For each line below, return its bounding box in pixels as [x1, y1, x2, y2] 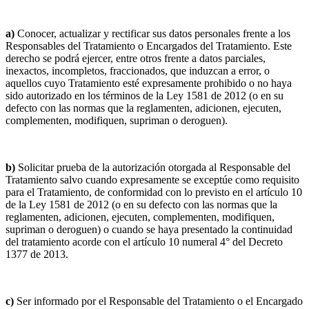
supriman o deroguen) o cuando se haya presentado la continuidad [6, 223, 292, 235]
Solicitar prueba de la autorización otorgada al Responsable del [15, 161, 290, 173]
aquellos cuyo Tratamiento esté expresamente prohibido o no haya [6, 77, 292, 89]
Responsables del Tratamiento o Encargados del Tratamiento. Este [6, 39, 292, 52]
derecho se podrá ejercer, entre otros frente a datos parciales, [6, 52, 266, 64]
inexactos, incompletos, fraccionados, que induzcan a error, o [6, 64, 270, 77]
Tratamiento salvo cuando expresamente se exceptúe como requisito [6, 173, 299, 186]
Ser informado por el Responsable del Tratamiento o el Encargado [14, 295, 303, 307]
